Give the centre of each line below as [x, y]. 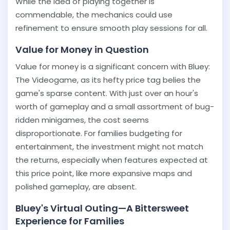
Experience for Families [71, 221]
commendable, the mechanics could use [94, 15]
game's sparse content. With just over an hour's [107, 93]
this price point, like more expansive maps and [104, 173]
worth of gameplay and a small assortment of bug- [115, 107]
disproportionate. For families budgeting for [99, 133]
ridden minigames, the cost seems [82, 120]
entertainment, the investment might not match [109, 147]
